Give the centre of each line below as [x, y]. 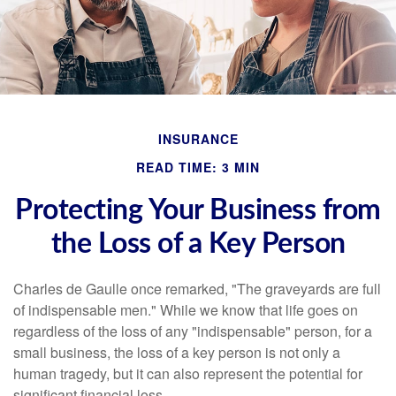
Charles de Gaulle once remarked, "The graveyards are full [197, 289]
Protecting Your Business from [198, 210]
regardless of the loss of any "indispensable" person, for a [193, 331]
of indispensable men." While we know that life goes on [186, 310]
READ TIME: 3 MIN [198, 167]
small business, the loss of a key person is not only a [177, 352]
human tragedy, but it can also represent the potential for [188, 373]
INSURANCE [198, 139]
